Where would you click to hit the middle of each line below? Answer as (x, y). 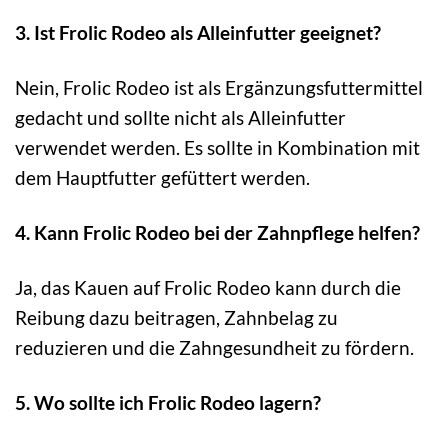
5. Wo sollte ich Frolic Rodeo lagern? (168, 402)
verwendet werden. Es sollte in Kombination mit (217, 147)
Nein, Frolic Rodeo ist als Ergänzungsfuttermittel (219, 87)
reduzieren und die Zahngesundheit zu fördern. (214, 347)
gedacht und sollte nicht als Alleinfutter (180, 117)
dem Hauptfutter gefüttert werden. (162, 177)
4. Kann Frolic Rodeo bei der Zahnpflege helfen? (217, 232)
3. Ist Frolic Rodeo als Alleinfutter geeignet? (198, 32)
